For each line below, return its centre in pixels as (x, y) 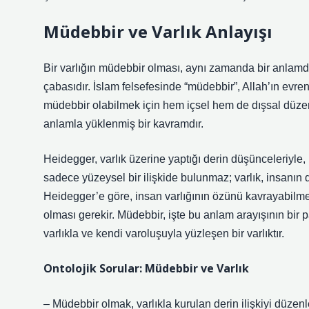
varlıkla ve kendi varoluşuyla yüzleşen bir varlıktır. (164, 233)
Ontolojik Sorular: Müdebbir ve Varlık (146, 268)
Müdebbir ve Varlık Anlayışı (158, 31)
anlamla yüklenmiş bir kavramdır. (123, 124)
